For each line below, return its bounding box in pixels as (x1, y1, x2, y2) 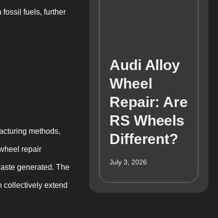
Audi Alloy (109, 56, 180, 73)
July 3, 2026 (109, 158, 147, 166)
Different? (109, 130, 178, 147)
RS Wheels (109, 112, 185, 128)
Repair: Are (109, 93, 188, 110)
